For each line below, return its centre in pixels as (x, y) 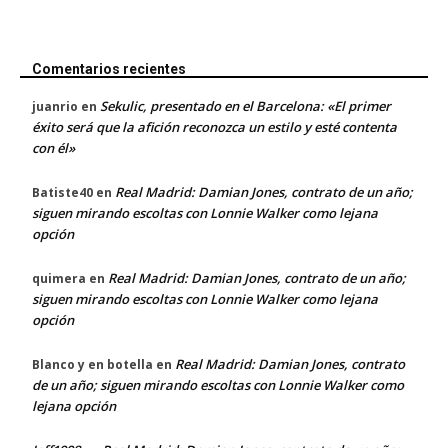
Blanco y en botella (92, 364)
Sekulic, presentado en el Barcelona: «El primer (245, 105)
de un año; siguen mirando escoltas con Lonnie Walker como (218, 384)
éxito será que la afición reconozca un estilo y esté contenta (214, 126)
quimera (59, 278)
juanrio (55, 106)
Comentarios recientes (109, 68)
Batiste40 (62, 192)
